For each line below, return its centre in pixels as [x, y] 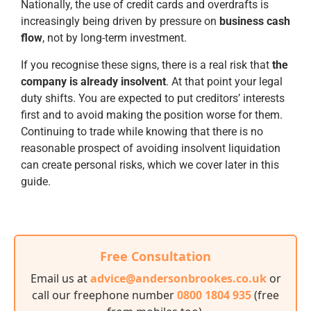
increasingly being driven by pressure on [120, 22]
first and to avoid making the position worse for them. [152, 115]
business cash [255, 22]
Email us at [60, 279]
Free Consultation [155, 257]
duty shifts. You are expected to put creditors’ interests [153, 98]
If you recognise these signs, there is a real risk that [145, 65]
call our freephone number [104, 295]
